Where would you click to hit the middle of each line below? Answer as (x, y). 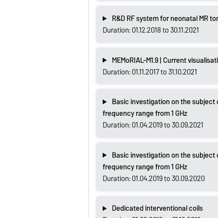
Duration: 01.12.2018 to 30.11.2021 (151, 30)
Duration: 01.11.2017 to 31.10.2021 (150, 72)
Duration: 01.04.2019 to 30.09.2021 (153, 125)
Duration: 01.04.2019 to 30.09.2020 (154, 178)
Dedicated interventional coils (157, 209)
